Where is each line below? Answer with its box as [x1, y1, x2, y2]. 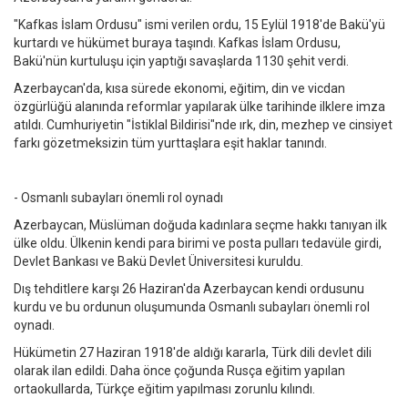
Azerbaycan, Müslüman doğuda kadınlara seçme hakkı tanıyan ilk [14, 218, 387, 233]
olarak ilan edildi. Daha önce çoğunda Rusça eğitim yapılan [14, 363, 345, 379]
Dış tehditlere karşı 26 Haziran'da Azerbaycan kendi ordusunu [14, 281, 364, 297]
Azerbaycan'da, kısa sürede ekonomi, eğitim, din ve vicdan [14, 81, 345, 97]
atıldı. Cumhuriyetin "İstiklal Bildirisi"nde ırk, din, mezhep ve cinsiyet [14, 117, 393, 133]
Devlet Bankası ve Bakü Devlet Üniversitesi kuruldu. [14, 254, 303, 270]
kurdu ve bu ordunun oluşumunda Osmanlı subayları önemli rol [14, 300, 370, 315]
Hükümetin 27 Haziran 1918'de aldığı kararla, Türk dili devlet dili [14, 345, 372, 361]
